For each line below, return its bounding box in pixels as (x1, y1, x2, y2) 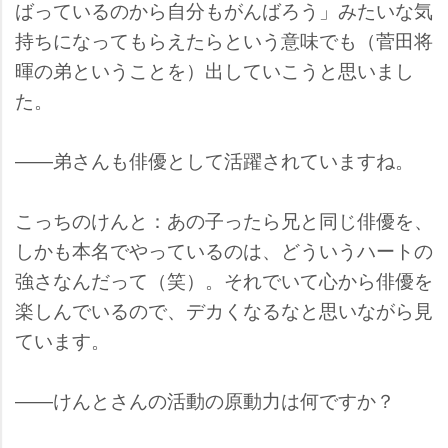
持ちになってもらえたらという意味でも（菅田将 (15, 26, 433, 54)
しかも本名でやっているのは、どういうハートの (15, 236, 433, 264)
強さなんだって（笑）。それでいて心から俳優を (15, 266, 433, 294)
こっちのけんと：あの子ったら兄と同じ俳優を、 (15, 206, 433, 234)
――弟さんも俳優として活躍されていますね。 (15, 146, 414, 174)
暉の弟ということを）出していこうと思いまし (15, 56, 414, 84)
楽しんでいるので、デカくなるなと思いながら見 (15, 296, 433, 324)
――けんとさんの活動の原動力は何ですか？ (15, 386, 395, 414)
